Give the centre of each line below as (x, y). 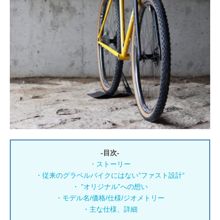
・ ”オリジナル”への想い (110, 187)
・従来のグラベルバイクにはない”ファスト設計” (110, 176)
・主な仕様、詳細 (110, 209)
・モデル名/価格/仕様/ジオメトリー (110, 198)
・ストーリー (110, 164)
